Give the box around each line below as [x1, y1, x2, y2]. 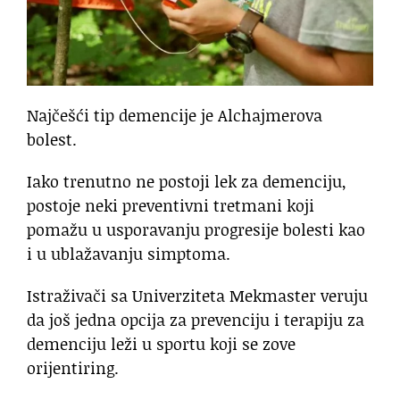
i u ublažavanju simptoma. [27, 242, 230, 266]
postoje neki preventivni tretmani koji [27, 194, 314, 218]
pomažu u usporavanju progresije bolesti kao [27, 218, 365, 242]
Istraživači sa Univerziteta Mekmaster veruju [27, 284, 368, 308]
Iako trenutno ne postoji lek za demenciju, [27, 170, 346, 194]
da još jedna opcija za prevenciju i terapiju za [27, 308, 364, 332]
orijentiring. [27, 356, 119, 380]
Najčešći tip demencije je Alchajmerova [27, 104, 322, 128]
